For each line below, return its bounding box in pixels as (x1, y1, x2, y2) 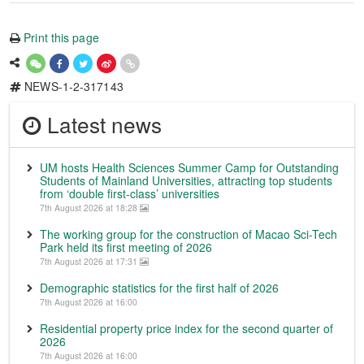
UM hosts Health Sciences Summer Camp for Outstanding (40, 158, 339, 175)
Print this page (24, 28, 99, 45)
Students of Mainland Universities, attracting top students (40, 171, 332, 188)
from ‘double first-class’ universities (40, 184, 219, 201)
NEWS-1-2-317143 (21, 77, 123, 94)
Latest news (41, 109, 162, 140)
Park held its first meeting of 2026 (40, 238, 212, 255)
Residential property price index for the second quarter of (40, 319, 333, 336)
